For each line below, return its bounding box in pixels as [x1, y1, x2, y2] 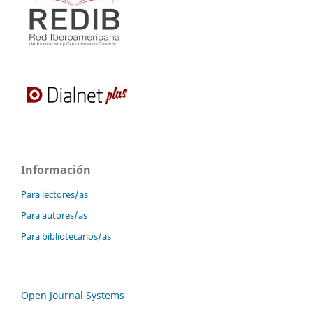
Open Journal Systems [21, 289, 124, 303]
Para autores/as [21, 209, 87, 222]
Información [21, 162, 91, 178]
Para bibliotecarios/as [21, 230, 111, 243]
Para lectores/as [21, 188, 88, 201]
